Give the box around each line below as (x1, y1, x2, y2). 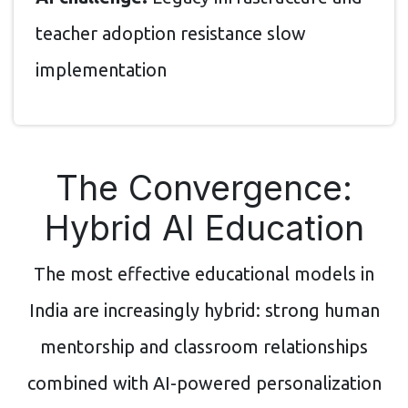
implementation (36, 58, 167, 80)
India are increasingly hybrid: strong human (28, 299, 380, 321)
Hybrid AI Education (44, 207, 364, 249)
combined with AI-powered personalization (26, 372, 382, 393)
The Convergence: (56, 167, 352, 209)
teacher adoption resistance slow (36, 22, 306, 44)
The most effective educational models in (34, 262, 374, 284)
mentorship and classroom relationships (40, 335, 368, 357)
